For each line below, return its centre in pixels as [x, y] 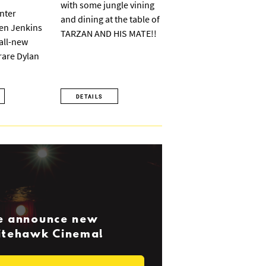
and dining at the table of [110, 19]
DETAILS [90, 97]
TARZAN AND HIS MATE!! [109, 33]
